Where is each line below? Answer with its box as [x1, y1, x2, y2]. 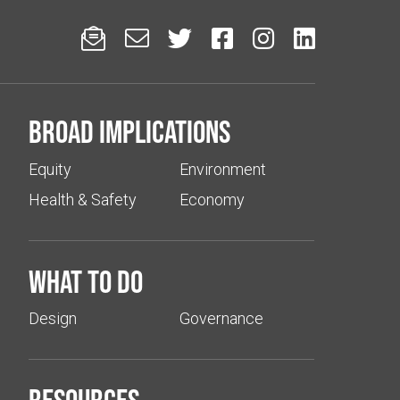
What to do [29, 262, 144, 299]
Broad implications [29, 113, 231, 150]
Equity [29, 159, 72, 179]
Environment [179, 159, 267, 179]
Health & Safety [29, 189, 137, 209]
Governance [179, 308, 264, 328]
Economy [179, 189, 246, 209]
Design [29, 308, 78, 328]
